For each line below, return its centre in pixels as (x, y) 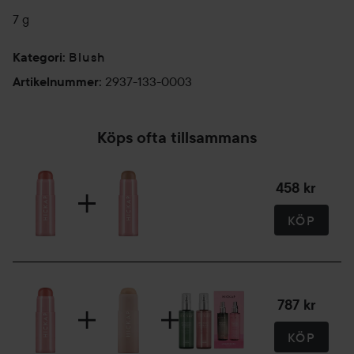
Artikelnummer (56, 82)
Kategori (38, 57)
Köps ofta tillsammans (177, 137)
